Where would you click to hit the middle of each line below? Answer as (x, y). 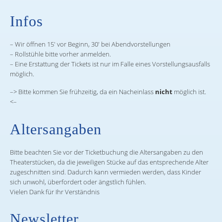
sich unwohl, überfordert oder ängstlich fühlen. (78, 182)
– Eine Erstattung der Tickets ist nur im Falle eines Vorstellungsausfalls (110, 64)
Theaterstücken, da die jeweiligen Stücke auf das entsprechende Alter (109, 162)
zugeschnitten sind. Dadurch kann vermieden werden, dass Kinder (106, 172)
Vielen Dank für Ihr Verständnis (55, 192)
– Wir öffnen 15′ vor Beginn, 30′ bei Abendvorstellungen (90, 44)
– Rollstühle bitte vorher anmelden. (60, 54)
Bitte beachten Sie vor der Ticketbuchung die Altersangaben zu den (107, 152)
